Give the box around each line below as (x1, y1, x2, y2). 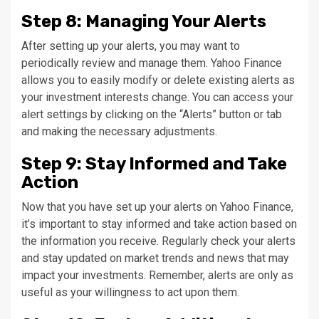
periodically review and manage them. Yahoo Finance (21, 56, 282, 70)
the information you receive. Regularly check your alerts (21, 234, 296, 249)
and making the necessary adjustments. (21, 125, 217, 139)
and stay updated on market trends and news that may (21, 251, 289, 266)
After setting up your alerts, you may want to (21, 39, 240, 53)
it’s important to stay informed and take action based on (21, 217, 297, 231)
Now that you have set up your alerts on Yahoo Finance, (21, 200, 293, 214)
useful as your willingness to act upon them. (21, 286, 239, 300)
